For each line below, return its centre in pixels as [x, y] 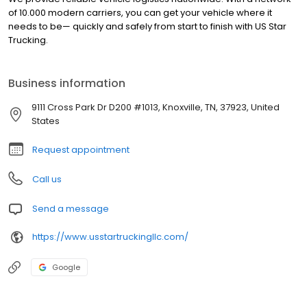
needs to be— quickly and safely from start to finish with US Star [147, 26]
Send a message [71, 208]
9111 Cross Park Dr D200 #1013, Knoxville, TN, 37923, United [156, 107]
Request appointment [81, 149]
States [46, 121]
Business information [67, 83]
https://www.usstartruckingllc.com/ [110, 237]
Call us [47, 179]
